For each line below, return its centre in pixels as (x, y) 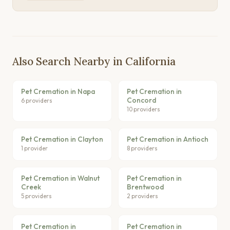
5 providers (36, 196)
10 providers (143, 109)
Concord (141, 100)
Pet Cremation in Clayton (62, 139)
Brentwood (145, 187)
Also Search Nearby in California (94, 61)
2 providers (142, 196)
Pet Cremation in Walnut (60, 178)
